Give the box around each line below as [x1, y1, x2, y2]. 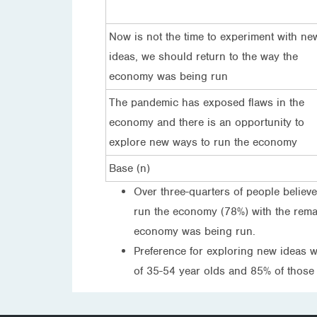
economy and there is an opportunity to [109, 115, 304, 129]
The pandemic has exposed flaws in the [109, 95, 304, 110]
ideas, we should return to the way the [109, 49, 298, 64]
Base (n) [109, 161, 150, 175]
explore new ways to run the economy [109, 134, 297, 149]
